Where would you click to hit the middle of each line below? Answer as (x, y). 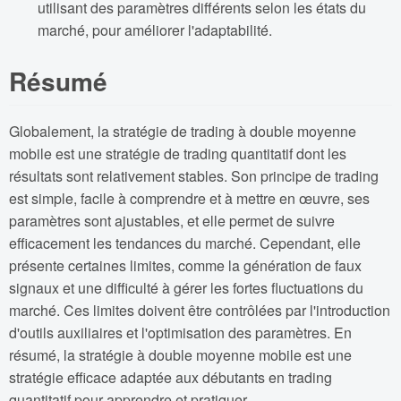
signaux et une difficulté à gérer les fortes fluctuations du (186, 287)
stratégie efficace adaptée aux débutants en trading (171, 377)
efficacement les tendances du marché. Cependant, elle (185, 243)
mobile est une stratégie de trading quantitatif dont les (178, 153)
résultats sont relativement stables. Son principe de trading (194, 175)
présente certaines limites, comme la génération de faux (185, 265)
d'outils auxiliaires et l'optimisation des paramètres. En (180, 332)
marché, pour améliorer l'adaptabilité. (155, 30)
